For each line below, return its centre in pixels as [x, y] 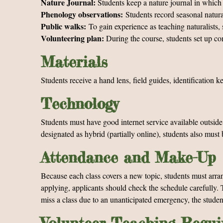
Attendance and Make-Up [128, 157]
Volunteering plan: [73, 38]
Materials [74, 62]
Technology [80, 104]
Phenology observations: [83, 14]
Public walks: [65, 26]
